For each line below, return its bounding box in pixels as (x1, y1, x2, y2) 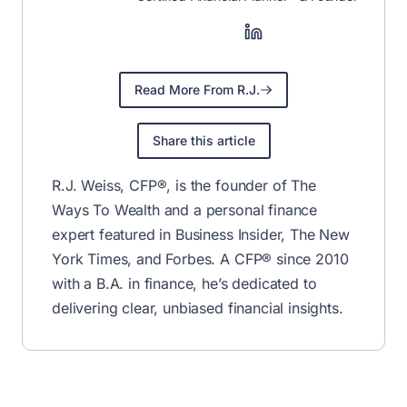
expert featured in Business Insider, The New (52, 224, 350, 243)
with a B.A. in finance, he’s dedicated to (52, 273, 317, 293)
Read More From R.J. (134, 81, 260, 97)
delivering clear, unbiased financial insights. (52, 298, 343, 317)
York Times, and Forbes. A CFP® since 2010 (52, 249, 349, 268)
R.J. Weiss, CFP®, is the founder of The (52, 175, 316, 194)
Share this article (152, 132, 255, 148)
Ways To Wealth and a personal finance (52, 200, 318, 219)
